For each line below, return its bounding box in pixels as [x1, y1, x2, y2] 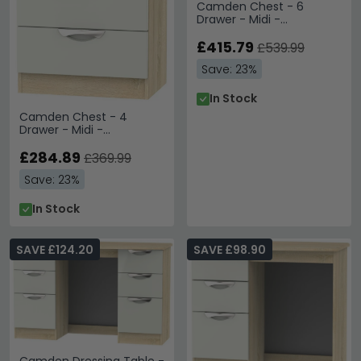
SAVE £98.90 [193, 242, 266, 259]
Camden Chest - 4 [19, 109, 127, 126]
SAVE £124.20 [16, 242, 93, 259]
